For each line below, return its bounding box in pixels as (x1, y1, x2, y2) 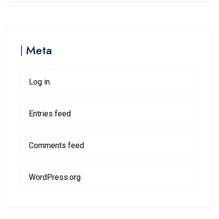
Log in (29, 77, 50, 87)
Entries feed (29, 109, 71, 119)
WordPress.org (29, 173, 81, 182)
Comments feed (29, 141, 84, 151)
